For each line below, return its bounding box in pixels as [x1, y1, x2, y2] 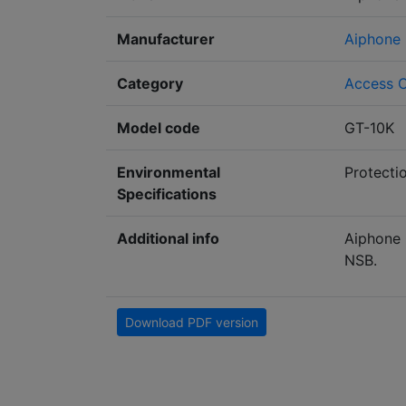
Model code [117, 119, 200, 138]
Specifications [117, 185, 217, 204]
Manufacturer [117, 30, 215, 49]
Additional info [117, 229, 219, 248]
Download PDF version [125, 314, 258, 331]
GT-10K [344, 119, 394, 138]
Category [117, 74, 183, 93]
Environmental [117, 163, 220, 182]
